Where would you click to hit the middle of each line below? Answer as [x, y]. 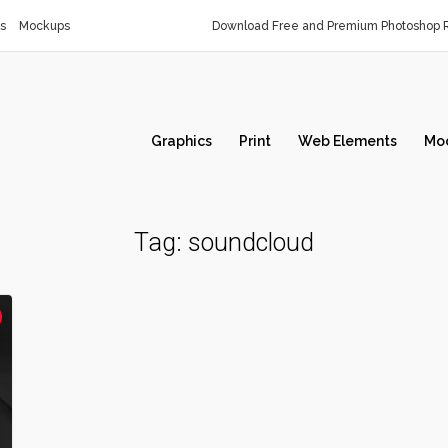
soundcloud [251, 242]
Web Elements [347, 141]
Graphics [181, 141]
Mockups [44, 26]
